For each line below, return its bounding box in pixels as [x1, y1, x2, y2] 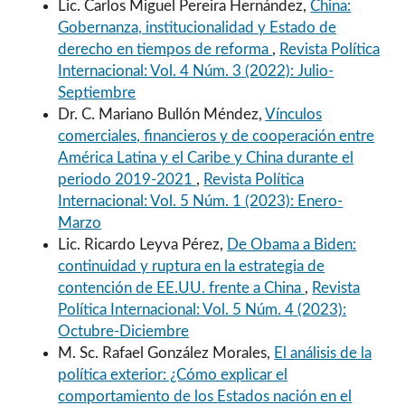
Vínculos [265, 107, 323, 123]
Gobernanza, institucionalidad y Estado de [58, 20, 337, 36]
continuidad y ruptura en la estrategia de [58, 259, 325, 275]
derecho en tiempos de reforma [58, 42, 273, 58]
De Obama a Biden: [227, 237, 357, 253]
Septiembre [58, 85, 137, 101]
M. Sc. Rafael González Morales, [58, 345, 275, 362]
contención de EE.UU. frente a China [58, 280, 306, 297]
